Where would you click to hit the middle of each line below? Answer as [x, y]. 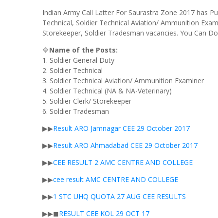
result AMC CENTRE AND [106, 180]
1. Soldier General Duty [78, 60]
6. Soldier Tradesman [76, 111]
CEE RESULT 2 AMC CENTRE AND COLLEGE [123, 163]
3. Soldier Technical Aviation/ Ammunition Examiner [123, 81]
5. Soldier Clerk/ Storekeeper [87, 101]
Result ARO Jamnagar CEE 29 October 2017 [121, 128]
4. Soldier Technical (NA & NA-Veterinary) [107, 91]
